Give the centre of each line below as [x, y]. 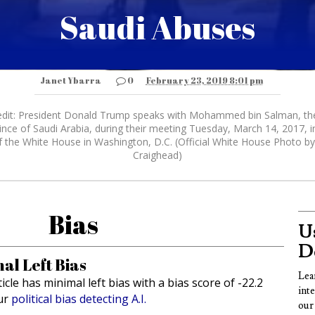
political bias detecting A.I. [79, 299]
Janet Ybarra [70, 81]
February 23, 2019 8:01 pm [204, 81]
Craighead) [157, 155]
